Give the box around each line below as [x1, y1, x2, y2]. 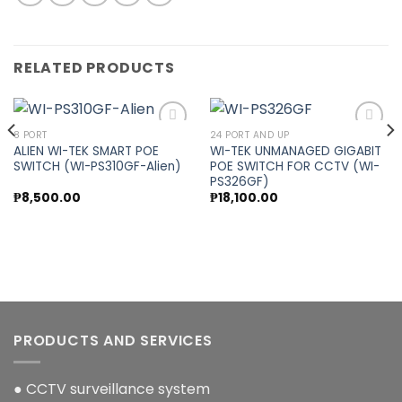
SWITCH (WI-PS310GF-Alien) [13, 157, 181, 175]
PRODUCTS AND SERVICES [13, 329, 213, 351]
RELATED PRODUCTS [13, 57, 175, 79]
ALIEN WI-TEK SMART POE [13, 142, 159, 160]
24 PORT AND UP [209, 128, 290, 143]
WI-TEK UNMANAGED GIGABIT [209, 142, 381, 160]
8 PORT [13, 128, 48, 143]
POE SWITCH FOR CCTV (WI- [209, 157, 380, 175]
